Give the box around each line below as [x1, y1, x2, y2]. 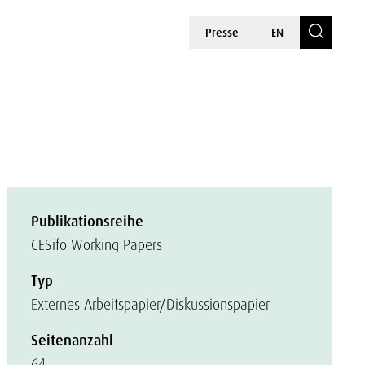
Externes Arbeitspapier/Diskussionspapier [31, 295, 270, 314]
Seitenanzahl [31, 331, 113, 350]
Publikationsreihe [31, 212, 143, 231]
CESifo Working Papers [31, 235, 162, 254]
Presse [205, 25, 239, 40]
